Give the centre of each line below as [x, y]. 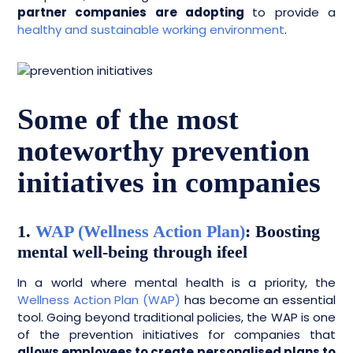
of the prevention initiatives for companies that [176, 334]
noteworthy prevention [163, 150]
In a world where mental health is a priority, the [176, 282]
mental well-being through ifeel [132, 252]
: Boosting [282, 231]
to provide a [294, 12]
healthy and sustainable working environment [151, 30]
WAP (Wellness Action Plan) [140, 231]
